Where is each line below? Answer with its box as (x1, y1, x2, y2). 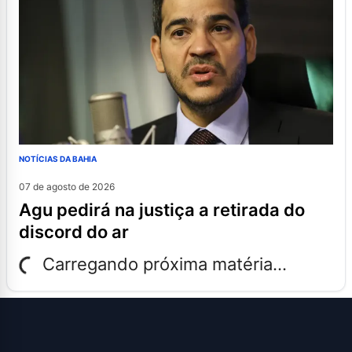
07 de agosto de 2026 (19, 181, 115, 193)
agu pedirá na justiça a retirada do (19, 200, 31, 221)
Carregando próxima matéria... (42, 254, 287, 275)
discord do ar (19, 222, 129, 243)
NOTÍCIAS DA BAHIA (19, 154, 97, 164)
